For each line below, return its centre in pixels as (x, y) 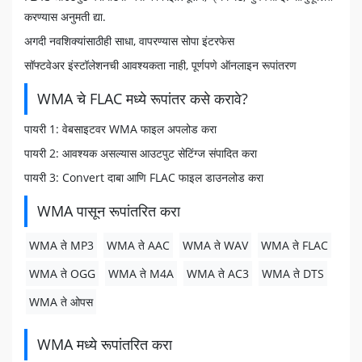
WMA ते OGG (62, 274)
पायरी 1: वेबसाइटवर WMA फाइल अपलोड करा (120, 129)
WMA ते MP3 (61, 245)
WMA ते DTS (293, 274)
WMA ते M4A (141, 274)
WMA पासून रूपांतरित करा (109, 211)
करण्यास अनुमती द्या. (65, 17)
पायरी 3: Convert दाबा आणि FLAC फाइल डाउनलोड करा (144, 177)
